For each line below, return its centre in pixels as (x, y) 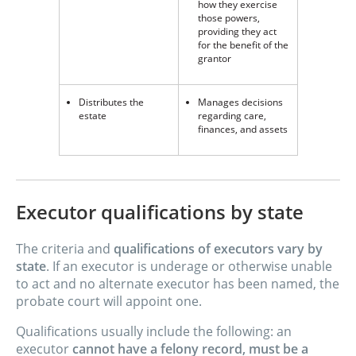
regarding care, (232, 115)
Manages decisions (240, 102)
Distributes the (111, 102)
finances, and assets (242, 129)
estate (92, 115)
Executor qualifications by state (160, 212)
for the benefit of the (243, 44)
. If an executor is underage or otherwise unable (189, 267)
